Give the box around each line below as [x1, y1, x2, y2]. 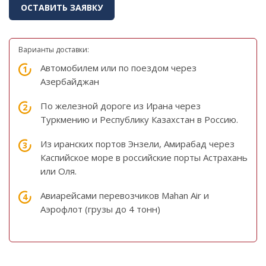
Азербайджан [40, 75, 102, 88]
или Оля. [40, 165, 79, 178]
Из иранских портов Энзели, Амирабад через [40, 138, 235, 150]
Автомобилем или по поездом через [40, 62, 197, 74]
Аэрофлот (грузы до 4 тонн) [40, 203, 160, 216]
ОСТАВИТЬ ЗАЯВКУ [21, 1, 103, 13]
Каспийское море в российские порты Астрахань [40, 151, 248, 164]
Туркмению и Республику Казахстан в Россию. [40, 113, 238, 126]
